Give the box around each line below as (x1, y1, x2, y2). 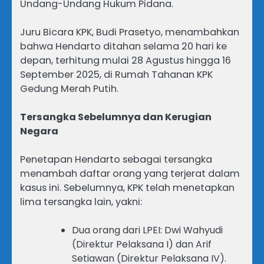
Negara (20, 124, 58, 138)
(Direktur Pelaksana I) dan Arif (72, 237, 212, 251)
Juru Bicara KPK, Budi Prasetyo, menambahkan (20, 25, 239, 39)
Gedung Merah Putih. (20, 81, 118, 95)
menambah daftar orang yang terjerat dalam (20, 166, 240, 180)
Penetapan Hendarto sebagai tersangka (20, 152, 212, 166)
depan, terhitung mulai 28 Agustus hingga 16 (20, 53, 231, 67)
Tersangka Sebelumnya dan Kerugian (20, 110, 212, 124)
